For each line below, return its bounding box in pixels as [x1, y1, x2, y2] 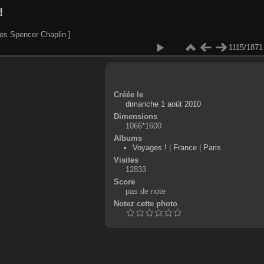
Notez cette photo [113, 199, 177, 208]
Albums [113, 133, 142, 143]
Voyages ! [133, 143, 167, 152]
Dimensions [113, 111, 157, 121]
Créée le [113, 90, 143, 99]
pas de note [125, 186, 166, 196]
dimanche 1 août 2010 [125, 99, 201, 108]
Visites [113, 155, 138, 164]
